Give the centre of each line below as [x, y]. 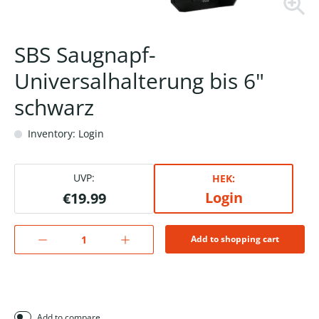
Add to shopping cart [235, 239]
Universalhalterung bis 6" [139, 81]
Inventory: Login [64, 134]
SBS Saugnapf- [85, 55]
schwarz [54, 108]
